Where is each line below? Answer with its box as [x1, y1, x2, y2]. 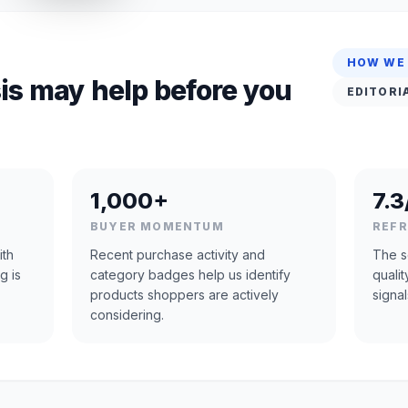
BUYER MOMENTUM [90, 219, 224, 233]
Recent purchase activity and [90, 246, 265, 262]
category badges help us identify [90, 266, 291, 282]
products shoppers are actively [90, 286, 279, 302]
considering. [90, 306, 164, 322]
